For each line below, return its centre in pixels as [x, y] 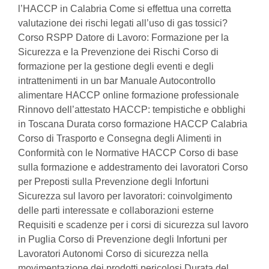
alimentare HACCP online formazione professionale [128, 95]
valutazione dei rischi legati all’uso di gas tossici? [123, 23]
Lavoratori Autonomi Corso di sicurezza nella [113, 254]
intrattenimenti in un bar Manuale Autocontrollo [117, 81]
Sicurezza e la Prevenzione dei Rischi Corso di [118, 52]
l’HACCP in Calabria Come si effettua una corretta [125, 9]
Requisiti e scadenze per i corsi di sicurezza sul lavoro [133, 225]
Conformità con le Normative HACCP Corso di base [128, 153]
